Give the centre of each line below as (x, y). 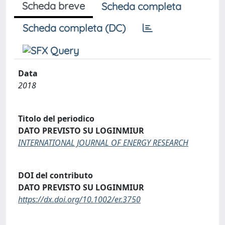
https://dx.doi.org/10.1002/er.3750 (79, 200)
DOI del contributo (55, 176)
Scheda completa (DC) (74, 28)
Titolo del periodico (56, 118)
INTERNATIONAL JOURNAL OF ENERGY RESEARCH (103, 142)
